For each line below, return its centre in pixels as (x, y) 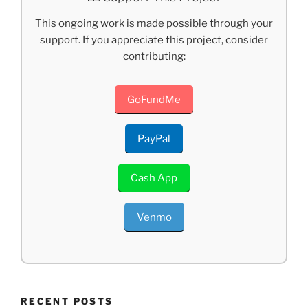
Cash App (154, 178)
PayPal (154, 139)
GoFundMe (154, 99)
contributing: (154, 56)
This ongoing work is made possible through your (154, 23)
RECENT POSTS (67, 301)
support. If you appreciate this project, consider (154, 40)
